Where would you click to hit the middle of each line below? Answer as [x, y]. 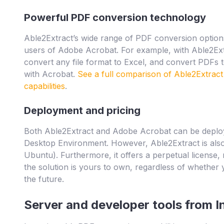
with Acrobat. [51, 74]
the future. [44, 179]
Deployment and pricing [82, 111]
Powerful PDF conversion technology [115, 18]
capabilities [44, 86]
